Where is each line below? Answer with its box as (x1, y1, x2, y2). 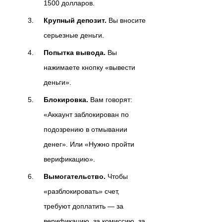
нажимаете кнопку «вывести (44, 63, 135, 71)
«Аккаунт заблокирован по (44, 110, 129, 118)
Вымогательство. (44, 172, 106, 180)
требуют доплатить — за (44, 202, 123, 210)
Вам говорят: (88, 95, 132, 104)
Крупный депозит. (44, 16, 107, 24)
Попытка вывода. (44, 48, 106, 56)
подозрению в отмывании (44, 125, 127, 133)
